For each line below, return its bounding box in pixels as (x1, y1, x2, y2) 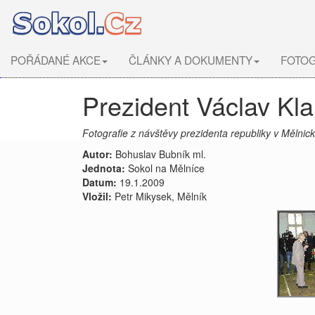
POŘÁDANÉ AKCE (11, 52, 101, 67)
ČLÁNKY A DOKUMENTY (129, 52, 252, 67)
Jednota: (82, 161, 125, 175)
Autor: (82, 147, 112, 161)
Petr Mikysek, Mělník (112, 189, 207, 203)
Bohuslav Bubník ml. (112, 147, 206, 161)
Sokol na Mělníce (125, 161, 205, 175)
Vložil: (82, 189, 112, 203)
